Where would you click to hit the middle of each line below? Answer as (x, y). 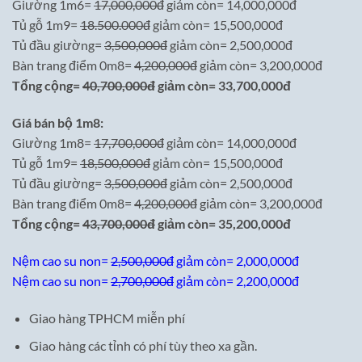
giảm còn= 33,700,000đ (223, 86)
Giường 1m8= (53, 143)
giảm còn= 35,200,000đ (223, 224)
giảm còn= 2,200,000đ (236, 280)
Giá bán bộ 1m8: (58, 123)
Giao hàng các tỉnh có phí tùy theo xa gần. (143, 346)
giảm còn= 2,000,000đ (236, 260)
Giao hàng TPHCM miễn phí (107, 318)
